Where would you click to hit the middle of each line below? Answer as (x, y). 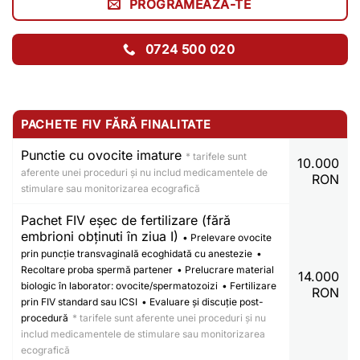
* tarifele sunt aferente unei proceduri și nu (169, 317)
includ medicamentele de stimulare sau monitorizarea (143, 333)
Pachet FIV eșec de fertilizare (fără (126, 220)
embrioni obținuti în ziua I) (102, 236)
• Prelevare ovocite (227, 237)
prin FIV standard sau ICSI (79, 301)
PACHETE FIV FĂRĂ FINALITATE (116, 124)
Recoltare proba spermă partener (97, 269)
